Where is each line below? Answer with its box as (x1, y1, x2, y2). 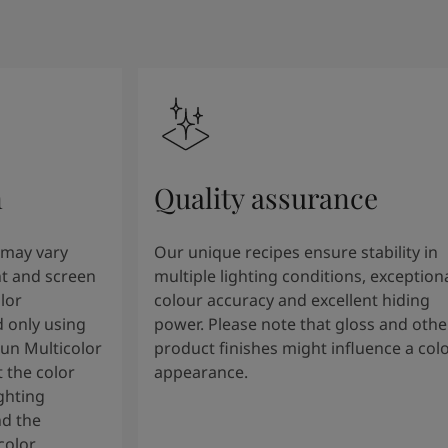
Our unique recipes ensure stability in (153, 241, 438, 263)
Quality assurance (153, 179, 378, 216)
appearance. (153, 361, 248, 383)
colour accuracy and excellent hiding (153, 289, 430, 311)
